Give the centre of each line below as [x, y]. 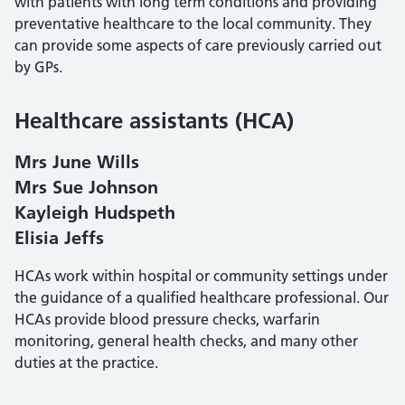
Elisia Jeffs [59, 238]
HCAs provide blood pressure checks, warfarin [167, 319]
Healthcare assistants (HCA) [154, 121]
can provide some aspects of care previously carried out [198, 45]
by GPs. [38, 67]
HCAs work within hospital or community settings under [201, 276]
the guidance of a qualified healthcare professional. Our [202, 297]
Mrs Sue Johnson [86, 187]
